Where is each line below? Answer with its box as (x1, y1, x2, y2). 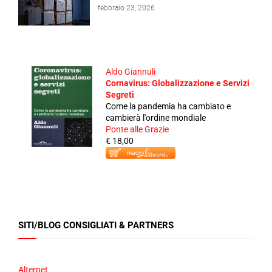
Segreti (106, 89, 134, 100)
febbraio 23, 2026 (98, 3, 155, 12)
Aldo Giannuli (106, 66, 155, 76)
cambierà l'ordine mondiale (106, 112, 206, 123)
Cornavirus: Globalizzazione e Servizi (106, 78, 250, 88)
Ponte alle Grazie (106, 124, 169, 134)
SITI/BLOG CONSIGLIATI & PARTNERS (18, 219, 174, 231)
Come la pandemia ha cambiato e (106, 101, 231, 111)
